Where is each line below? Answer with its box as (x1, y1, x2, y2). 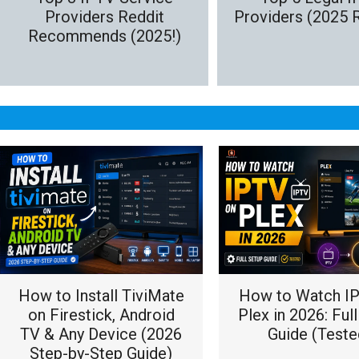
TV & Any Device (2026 (20, 325, 183, 344)
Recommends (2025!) (27, 26, 181, 46)
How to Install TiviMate (18, 286, 184, 305)
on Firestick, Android (27, 305, 175, 325)
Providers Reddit (44, 6, 164, 26)
